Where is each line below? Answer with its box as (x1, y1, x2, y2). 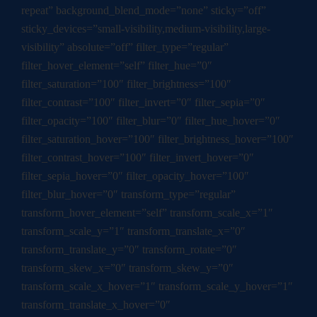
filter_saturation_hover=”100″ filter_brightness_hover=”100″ (21, 133, 294, 146)
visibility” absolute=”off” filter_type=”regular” (21, 41, 229, 54)
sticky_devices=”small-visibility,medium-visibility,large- (21, 23, 270, 35)
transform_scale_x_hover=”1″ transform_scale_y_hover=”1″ (21, 280, 293, 293)
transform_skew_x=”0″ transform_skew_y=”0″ (21, 262, 234, 275)
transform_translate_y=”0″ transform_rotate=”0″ (21, 243, 237, 256)
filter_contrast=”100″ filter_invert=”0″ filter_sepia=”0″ (21, 96, 265, 109)
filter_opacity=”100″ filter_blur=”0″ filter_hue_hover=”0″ (21, 115, 280, 127)
